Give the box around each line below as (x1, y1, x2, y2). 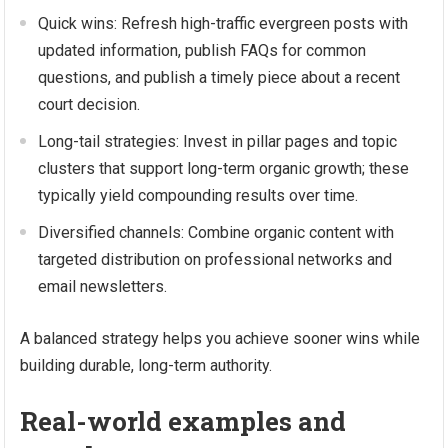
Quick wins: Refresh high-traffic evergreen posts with (38, 14, 409, 33)
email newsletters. (38, 277, 168, 296)
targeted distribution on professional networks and (38, 250, 393, 269)
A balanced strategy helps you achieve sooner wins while (20, 329, 421, 348)
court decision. (38, 95, 141, 114)
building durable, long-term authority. (20, 356, 273, 375)
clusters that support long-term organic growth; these (38, 159, 410, 178)
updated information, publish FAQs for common (38, 41, 367, 60)
